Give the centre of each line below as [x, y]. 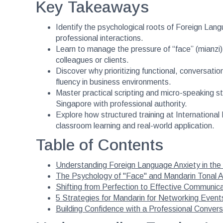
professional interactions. [100, 38]
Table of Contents [100, 145]
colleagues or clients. [92, 60]
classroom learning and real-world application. [135, 125]
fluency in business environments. [113, 82]
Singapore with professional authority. [121, 104]
